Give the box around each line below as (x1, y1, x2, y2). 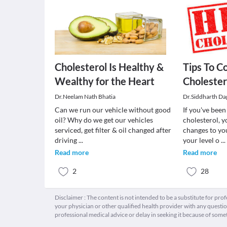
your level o (183, 136, 221, 144)
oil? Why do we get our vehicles (55, 116, 153, 124)
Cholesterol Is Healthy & (55, 61, 164, 73)
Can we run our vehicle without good (55, 105, 171, 114)
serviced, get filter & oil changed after (55, 126, 171, 134)
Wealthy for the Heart (55, 75, 155, 87)
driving (55, 136, 79, 144)
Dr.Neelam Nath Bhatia (55, 93, 116, 100)
